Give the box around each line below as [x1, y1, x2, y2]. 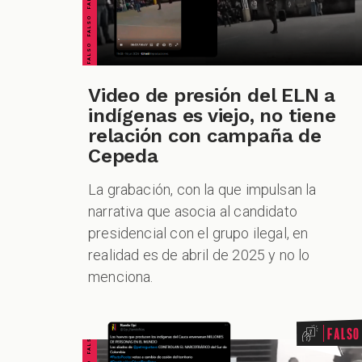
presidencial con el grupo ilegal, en [88, 225, 309, 242]
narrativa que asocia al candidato [88, 203, 297, 220]
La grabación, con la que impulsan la [88, 181, 317, 198]
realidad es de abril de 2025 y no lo [88, 246, 310, 263]
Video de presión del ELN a [88, 84, 335, 107]
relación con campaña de [88, 124, 322, 147]
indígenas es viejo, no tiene [88, 104, 336, 127]
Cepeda [88, 145, 158, 167]
